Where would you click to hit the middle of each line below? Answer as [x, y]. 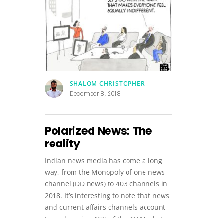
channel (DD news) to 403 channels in [106, 184]
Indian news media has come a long [103, 161]
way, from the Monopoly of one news [105, 172]
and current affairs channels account [105, 207]
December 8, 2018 [95, 94]
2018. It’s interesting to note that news [107, 196]
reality [63, 144]
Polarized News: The [99, 131]
